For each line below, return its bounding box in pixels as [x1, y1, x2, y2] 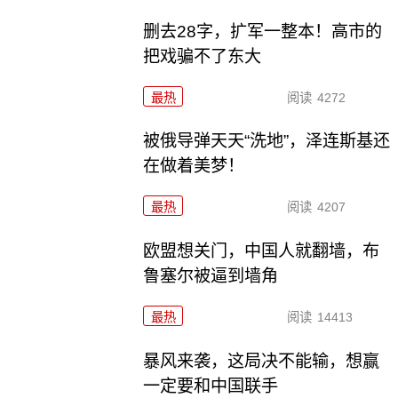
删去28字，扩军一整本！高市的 [143, 21, 383, 41]
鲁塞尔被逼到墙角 [143, 267, 279, 286]
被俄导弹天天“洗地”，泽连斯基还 [143, 131, 391, 151]
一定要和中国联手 [143, 377, 279, 396]
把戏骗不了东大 [143, 46, 262, 66]
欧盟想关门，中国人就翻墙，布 [143, 242, 380, 261]
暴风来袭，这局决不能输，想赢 [143, 352, 380, 371]
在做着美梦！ [143, 156, 245, 176]
